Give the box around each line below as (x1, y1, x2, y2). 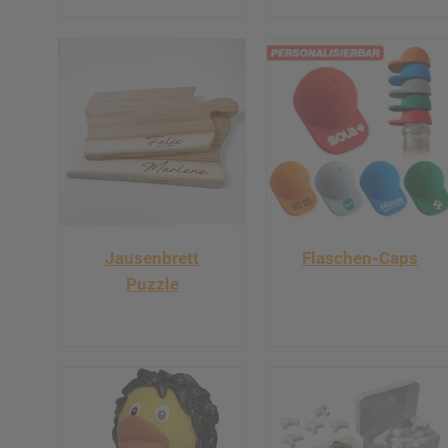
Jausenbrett (105, 247, 199, 268)
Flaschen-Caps (302, 247, 418, 268)
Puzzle (125, 273, 179, 294)
